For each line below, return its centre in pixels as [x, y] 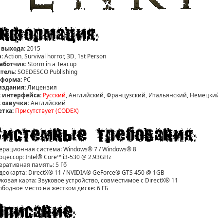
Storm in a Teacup [51, 64]
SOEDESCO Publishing [47, 72]
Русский [54, 95]
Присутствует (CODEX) [47, 111]
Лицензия [41, 87]
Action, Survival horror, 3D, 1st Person [54, 56]
